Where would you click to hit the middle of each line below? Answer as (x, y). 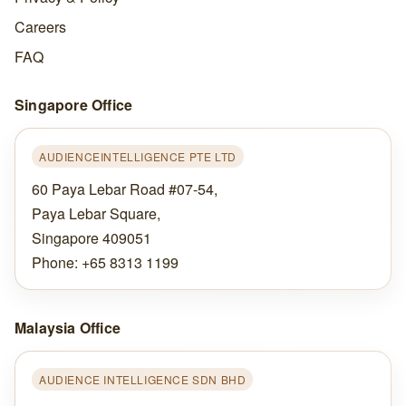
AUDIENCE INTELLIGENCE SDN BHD (142, 379)
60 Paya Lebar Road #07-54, (124, 189)
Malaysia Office (67, 328)
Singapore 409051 (91, 238)
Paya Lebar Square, (96, 213)
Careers (40, 27)
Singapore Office (73, 105)
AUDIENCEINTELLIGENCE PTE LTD (137, 156)
